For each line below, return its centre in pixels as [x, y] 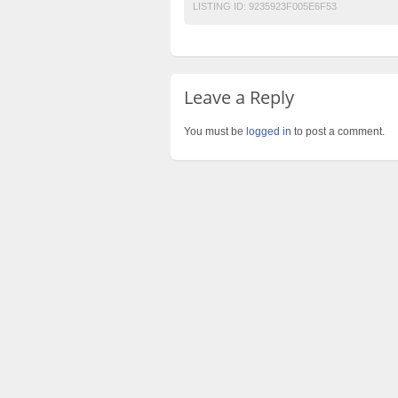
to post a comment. [338, 131]
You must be [215, 131]
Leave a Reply [239, 97]
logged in [269, 131]
